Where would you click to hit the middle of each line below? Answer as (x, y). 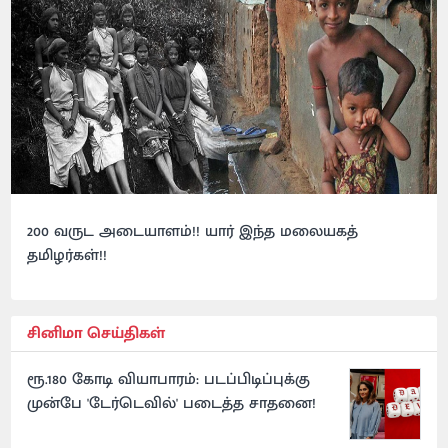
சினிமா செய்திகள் (96, 334)
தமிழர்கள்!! (67, 256)
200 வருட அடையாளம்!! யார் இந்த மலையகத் (193, 232)
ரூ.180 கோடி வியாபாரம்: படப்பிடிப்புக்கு (169, 380)
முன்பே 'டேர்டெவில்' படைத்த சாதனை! (172, 404)
